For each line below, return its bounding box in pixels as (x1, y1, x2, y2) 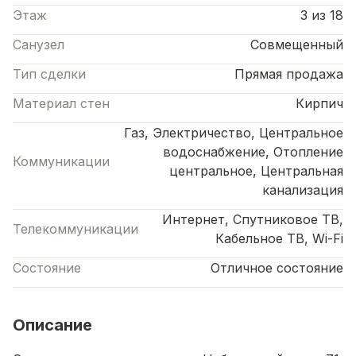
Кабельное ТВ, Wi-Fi (215, 230, 343, 246)
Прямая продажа (234, 65, 343, 82)
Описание (13, 315, 92, 335)
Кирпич (296, 95, 343, 111)
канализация (262, 181, 343, 198)
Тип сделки (13, 65, 86, 82)
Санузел (13, 36, 64, 52)
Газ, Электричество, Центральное (124, 124, 343, 141)
